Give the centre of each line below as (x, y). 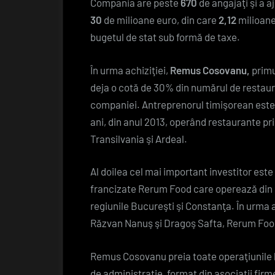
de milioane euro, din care (160, 20)
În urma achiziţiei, (130, 70)
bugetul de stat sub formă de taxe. (165, 37)
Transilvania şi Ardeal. (139, 138)
